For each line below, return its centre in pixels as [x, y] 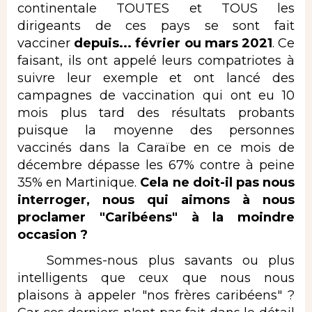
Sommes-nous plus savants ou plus [156, 261]
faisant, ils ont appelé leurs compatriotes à [156, 60]
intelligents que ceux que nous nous [156, 278]
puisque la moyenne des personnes [156, 130]
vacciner [46, 43]
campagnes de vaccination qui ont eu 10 [156, 95]
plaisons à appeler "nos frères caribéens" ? [156, 296]
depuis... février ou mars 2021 [173, 43]
